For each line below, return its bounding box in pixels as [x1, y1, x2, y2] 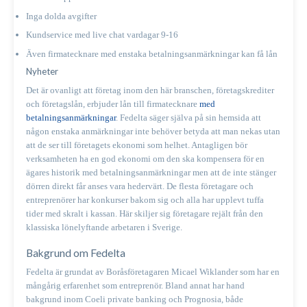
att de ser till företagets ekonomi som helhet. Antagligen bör [26, 139, 247, 150]
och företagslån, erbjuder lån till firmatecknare [26, 98, 199, 109]
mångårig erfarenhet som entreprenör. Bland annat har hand [26, 280, 245, 291]
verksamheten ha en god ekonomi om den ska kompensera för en [26, 153, 265, 164]
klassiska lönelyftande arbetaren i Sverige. [26, 221, 182, 232]
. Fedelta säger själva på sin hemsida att [116, 112, 261, 123]
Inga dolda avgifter [26, 10, 97, 21]
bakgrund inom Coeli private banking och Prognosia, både [26, 293, 243, 304]
